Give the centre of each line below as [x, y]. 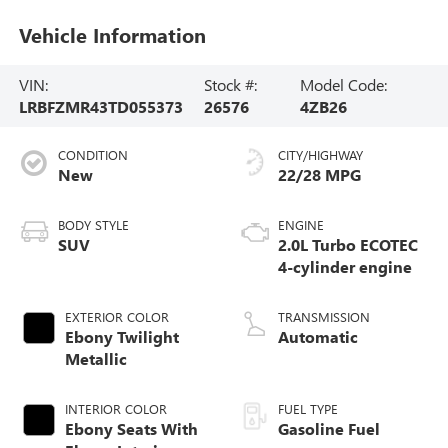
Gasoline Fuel [329, 428]
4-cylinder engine [345, 266]
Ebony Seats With [131, 428]
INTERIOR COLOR [115, 408]
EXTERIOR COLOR [116, 316]
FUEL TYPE [308, 408]
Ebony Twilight [121, 336]
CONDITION [92, 154]
